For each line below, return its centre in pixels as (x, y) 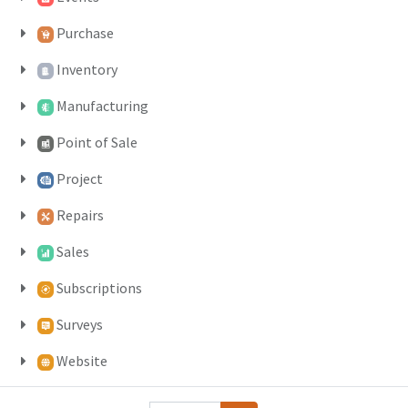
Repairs (80, 215)
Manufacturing (102, 106)
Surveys (79, 324)
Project (79, 178)
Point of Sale (97, 142)
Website (82, 361)
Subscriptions (99, 288)
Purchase (85, 33)
